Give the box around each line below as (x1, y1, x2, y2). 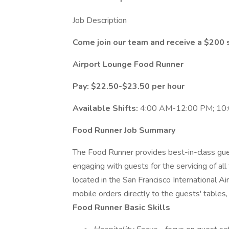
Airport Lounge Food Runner (73, 59, 184, 70)
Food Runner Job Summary (73, 125, 175, 136)
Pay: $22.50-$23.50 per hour (73, 81, 185, 92)
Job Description (73, 15, 127, 26)
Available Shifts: (73, 103, 140, 114)
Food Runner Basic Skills (73, 202, 170, 213)
